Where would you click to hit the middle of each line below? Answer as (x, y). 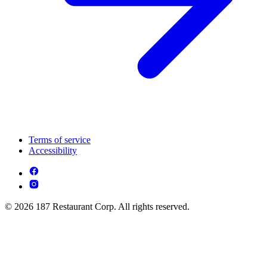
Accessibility (53, 150)
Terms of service (60, 139)
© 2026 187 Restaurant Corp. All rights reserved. (97, 206)
